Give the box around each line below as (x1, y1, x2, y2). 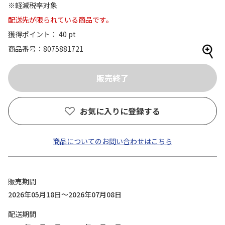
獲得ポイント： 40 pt (8, 29, 76, 39)
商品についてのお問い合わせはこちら (53, 136, 172, 146)
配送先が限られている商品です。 (8, 15, 113, 25)
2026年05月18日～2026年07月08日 (8, 189, 122, 199)
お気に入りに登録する (80, 105, 160, 117)
